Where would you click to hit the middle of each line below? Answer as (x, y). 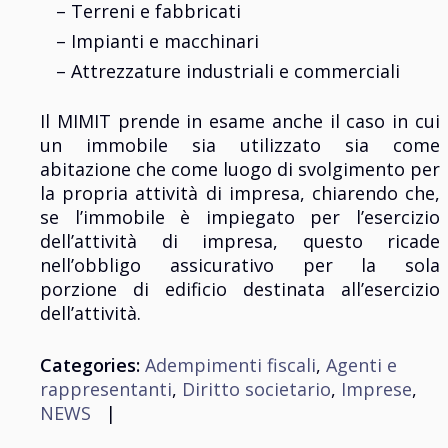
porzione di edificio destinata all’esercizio (240, 289)
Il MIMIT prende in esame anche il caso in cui (240, 121)
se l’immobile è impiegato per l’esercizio (240, 217)
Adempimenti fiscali (230, 365)
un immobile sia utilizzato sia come (240, 145)
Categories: (90, 365)
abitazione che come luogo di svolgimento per (240, 169)
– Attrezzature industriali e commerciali (228, 71)
